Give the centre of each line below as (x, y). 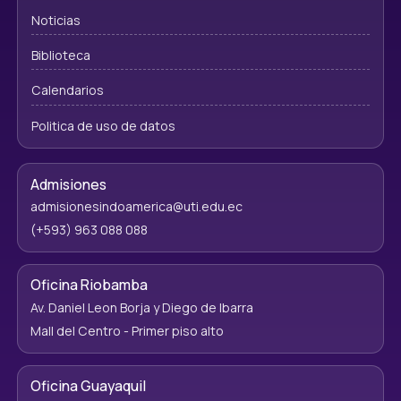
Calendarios (67, 90)
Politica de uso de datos (103, 125)
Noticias (55, 20)
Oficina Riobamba (89, 285)
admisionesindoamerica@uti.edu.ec (136, 207)
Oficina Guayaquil (88, 386)
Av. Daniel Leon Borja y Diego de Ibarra (141, 307)
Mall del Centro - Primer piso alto (127, 331)
